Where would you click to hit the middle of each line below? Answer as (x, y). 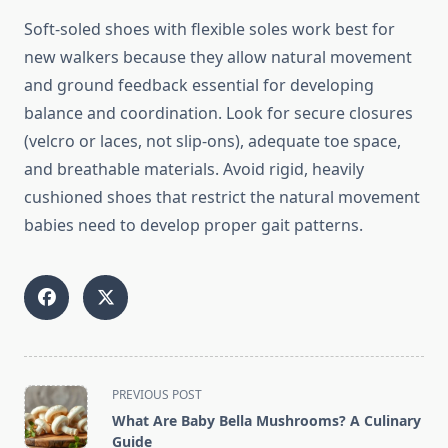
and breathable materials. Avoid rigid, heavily (194, 169)
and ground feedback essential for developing (199, 85)
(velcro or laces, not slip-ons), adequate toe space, (212, 141)
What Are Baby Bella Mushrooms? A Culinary (266, 421)
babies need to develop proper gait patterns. (193, 225)
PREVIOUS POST (157, 395)
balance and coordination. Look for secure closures (218, 113)
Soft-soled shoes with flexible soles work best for (209, 29)
